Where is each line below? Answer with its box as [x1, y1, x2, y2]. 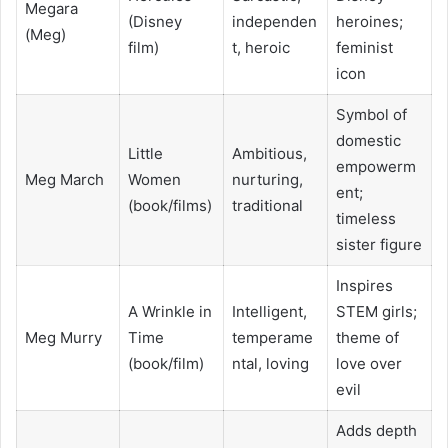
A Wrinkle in [127, 301, 212, 321]
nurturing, [231, 169, 303, 189]
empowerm [335, 156, 416, 176]
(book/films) [127, 195, 212, 215]
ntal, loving [231, 353, 309, 373]
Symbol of [335, 104, 407, 124]
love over [335, 353, 402, 373]
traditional [231, 195, 303, 215]
